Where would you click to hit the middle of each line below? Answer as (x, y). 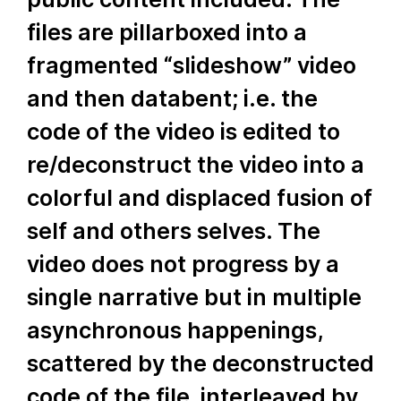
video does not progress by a (183, 264)
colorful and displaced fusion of (200, 198)
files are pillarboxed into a (167, 32)
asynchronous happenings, (175, 330)
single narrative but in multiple (194, 297)
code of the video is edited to (183, 132)
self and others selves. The (174, 231)
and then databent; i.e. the (172, 98)
